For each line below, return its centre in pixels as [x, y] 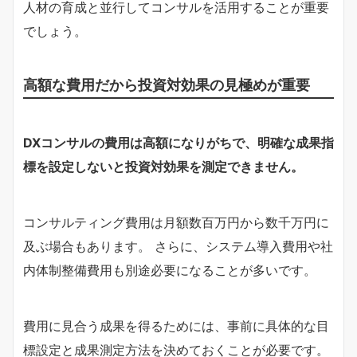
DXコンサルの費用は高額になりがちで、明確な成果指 [178, 142]
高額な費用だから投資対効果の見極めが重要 [167, 84]
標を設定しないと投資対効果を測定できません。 [163, 166]
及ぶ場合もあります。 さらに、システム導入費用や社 [178, 246]
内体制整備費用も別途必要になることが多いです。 [170, 270]
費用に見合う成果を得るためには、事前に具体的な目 [176, 326]
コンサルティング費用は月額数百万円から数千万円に [176, 222]
